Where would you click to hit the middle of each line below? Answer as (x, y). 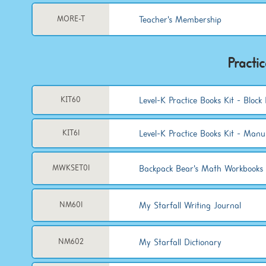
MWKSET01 (71, 168)
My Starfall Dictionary (180, 242)
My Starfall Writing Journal (190, 205)
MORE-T (71, 19)
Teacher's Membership (180, 19)
